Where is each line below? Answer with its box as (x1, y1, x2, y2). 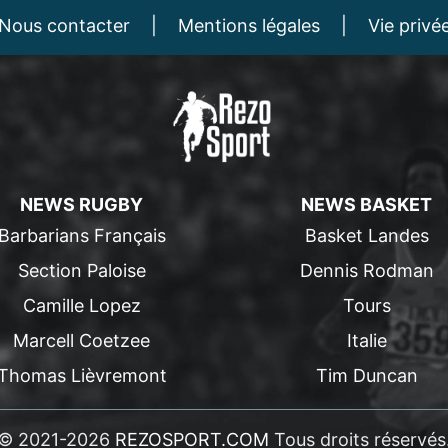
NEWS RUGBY (20, 194, 143, 215)
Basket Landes (304, 225, 429, 246)
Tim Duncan (315, 365, 418, 386)
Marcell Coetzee (13, 330, 150, 351)
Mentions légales (177, 15, 320, 36)
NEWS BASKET (301, 194, 432, 215)
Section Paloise (17, 260, 146, 281)
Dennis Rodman (299, 260, 434, 281)
